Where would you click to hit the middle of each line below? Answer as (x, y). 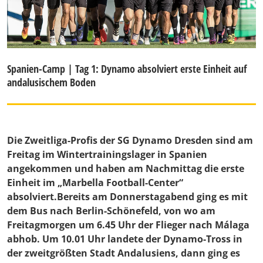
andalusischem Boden (51, 82)
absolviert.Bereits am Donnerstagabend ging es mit (127, 197)
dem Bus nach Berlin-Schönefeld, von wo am (111, 211)
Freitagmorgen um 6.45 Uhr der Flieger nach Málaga (128, 225)
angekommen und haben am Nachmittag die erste (126, 169)
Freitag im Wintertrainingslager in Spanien (107, 155)
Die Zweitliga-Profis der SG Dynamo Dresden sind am (130, 141)
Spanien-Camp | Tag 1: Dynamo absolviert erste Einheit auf (127, 69)
